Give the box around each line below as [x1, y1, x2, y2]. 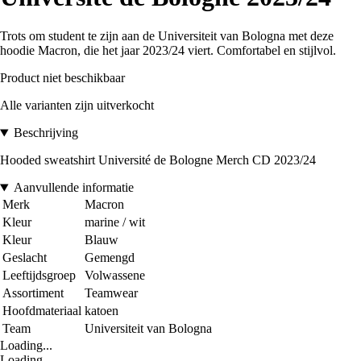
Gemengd [85, 251, 135, 265]
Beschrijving [13, 126, 78, 140]
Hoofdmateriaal [2, 304, 81, 318]
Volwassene [85, 268, 145, 283]
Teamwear [85, 286, 138, 301]
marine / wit [85, 215, 145, 230]
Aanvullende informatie [13, 180, 134, 195]
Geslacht [2, 251, 47, 265]
